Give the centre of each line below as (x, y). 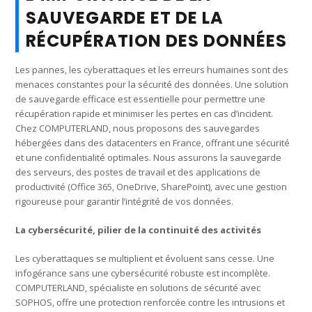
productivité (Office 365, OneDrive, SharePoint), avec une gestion (151, 186)
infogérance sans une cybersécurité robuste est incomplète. (143, 273)
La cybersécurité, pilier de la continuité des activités (139, 229)
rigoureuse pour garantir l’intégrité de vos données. (125, 201)
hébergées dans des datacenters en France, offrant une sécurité (153, 142)
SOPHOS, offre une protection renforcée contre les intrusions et (150, 302)
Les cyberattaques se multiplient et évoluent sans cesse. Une (145, 258)
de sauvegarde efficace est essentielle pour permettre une (141, 99)
